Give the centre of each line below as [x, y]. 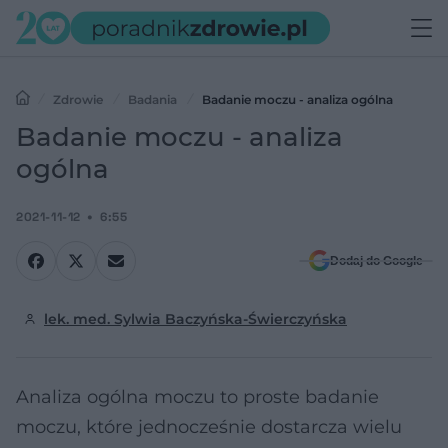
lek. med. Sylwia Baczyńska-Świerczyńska [195, 319]
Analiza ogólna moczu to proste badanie [197, 397]
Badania [152, 99]
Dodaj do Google [376, 261]
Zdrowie [78, 99]
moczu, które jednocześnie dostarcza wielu [209, 427]
